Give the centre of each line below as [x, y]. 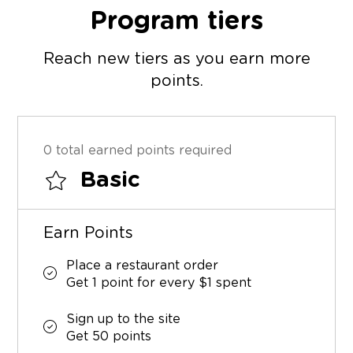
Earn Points [89, 233]
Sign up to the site [124, 319]
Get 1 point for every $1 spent [159, 282]
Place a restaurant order [143, 265]
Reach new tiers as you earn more [176, 59]
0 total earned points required [138, 150]
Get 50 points [109, 336]
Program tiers [176, 21]
